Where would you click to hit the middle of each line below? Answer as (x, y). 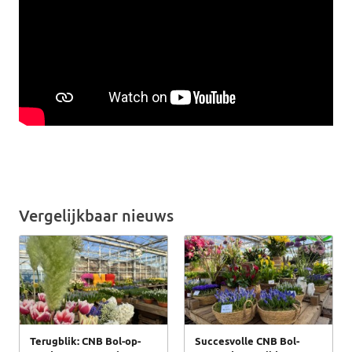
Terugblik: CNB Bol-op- (85, 341)
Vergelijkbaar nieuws (96, 216)
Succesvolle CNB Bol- (247, 341)
